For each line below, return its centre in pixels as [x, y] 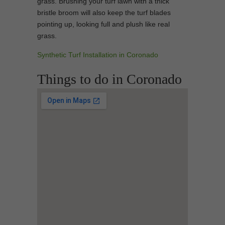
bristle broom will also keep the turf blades [104, 13]
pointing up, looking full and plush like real [103, 24]
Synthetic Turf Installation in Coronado [98, 55]
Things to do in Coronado [109, 79]
